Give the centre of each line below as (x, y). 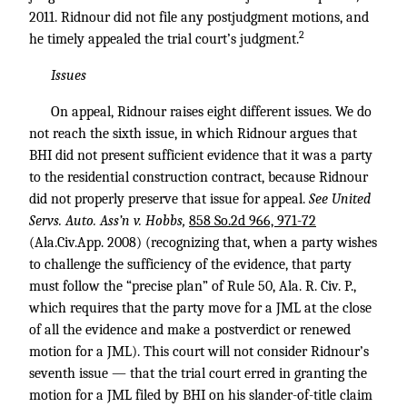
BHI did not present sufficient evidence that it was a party (201, 155)
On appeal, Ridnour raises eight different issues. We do (211, 112)
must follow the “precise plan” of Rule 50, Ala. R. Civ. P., (193, 286)
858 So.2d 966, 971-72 (253, 221)
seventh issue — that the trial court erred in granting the (198, 373)
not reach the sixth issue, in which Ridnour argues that (193, 134)
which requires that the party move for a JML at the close (200, 308)
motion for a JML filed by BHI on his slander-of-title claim (201, 395)
